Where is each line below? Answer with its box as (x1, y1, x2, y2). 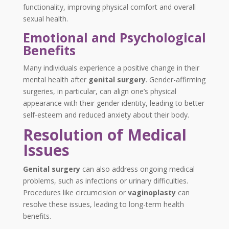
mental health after (22, 75, 88, 85)
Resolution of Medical (22, 124, 187, 146)
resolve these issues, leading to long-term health (22, 199, 184, 210)
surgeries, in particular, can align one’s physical (22, 86, 176, 97)
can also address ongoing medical (80, 164, 195, 174)
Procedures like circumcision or (22, 188, 128, 198)
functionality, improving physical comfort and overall (22, 2, 196, 12)
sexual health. (22, 14, 68, 24)
